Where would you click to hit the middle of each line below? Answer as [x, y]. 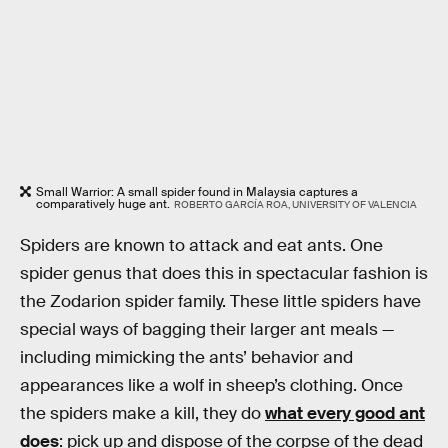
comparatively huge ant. [103, 203]
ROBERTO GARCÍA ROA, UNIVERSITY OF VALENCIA [295, 204]
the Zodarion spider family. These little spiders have [220, 301]
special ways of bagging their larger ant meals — [207, 329]
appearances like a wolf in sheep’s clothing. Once [211, 385]
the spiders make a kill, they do [142, 413]
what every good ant [345, 413]
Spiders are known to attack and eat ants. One [201, 245]
